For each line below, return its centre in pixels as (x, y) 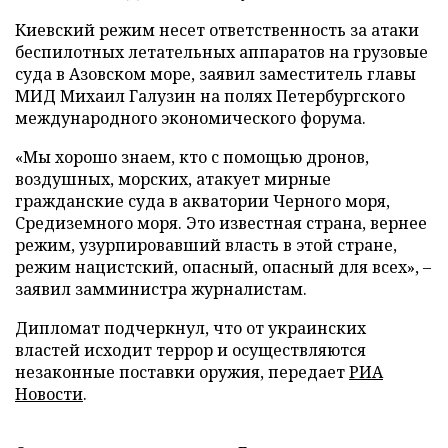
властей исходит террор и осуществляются (190, 349)
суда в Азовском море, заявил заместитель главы (215, 73)
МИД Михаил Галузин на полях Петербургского (210, 95)
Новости (49, 393)
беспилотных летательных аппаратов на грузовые (221, 51)
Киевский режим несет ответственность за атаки (217, 29)
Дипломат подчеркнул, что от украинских (190, 327)
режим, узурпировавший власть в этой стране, (206, 244)
